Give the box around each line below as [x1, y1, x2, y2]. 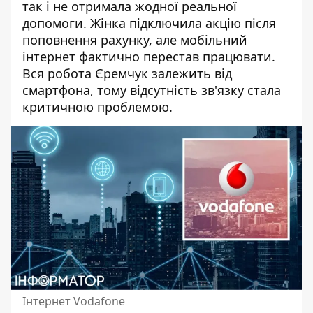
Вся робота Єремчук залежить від [22, 65, 232, 82]
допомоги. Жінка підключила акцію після [22, 15, 276, 31]
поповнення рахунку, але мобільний [22, 31, 247, 48]
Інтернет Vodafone [22, 293, 125, 309]
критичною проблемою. [22, 99, 173, 115]
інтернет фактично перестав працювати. [22, 48, 275, 65]
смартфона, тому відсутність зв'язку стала [22, 82, 281, 99]
